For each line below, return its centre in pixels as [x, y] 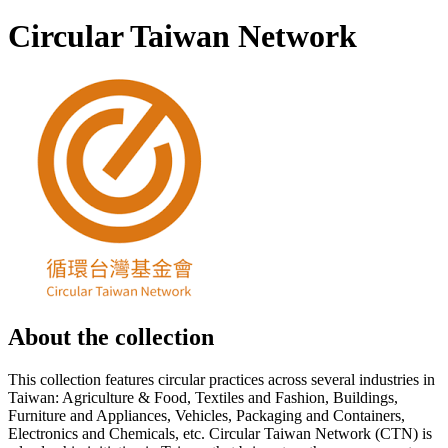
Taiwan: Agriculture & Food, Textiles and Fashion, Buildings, [203, 398]
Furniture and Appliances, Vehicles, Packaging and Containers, [206, 416]
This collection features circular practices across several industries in [221, 380]
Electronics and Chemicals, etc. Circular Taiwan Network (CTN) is [220, 434]
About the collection [111, 337]
